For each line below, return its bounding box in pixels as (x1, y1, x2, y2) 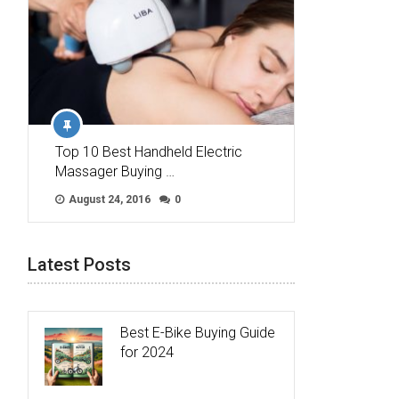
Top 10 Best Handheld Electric (55, 142, 242, 160)
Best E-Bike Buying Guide (120, 323, 275, 341)
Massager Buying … (55, 162, 175, 180)
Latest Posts (28, 253, 131, 275)
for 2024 (120, 343, 174, 361)
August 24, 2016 (66, 192, 151, 206)
